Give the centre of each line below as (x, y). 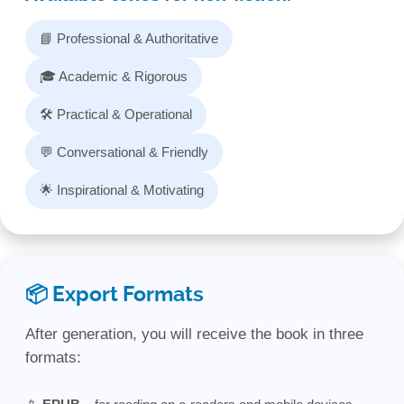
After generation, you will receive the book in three (194, 334)
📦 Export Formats (115, 294)
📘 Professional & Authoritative (129, 38)
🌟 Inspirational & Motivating (122, 189)
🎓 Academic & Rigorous (114, 76)
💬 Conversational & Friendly (124, 151)
